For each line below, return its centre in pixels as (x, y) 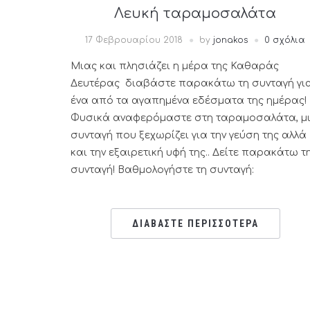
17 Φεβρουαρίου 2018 (134, 40)
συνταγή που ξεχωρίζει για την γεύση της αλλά (189, 135)
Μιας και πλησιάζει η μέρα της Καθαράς (175, 66)
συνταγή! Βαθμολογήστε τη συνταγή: (162, 170)
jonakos (230, 40)
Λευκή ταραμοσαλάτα (195, 13)
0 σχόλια (285, 40)
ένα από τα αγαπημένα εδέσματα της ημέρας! (189, 101)
